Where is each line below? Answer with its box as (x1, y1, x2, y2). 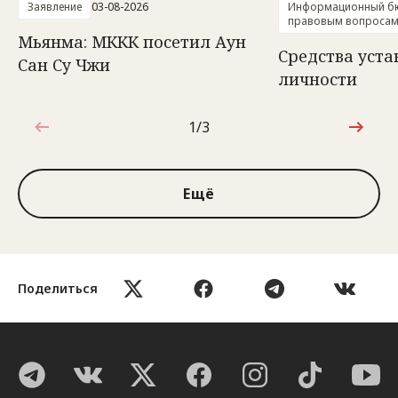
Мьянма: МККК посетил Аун (18, 31, 246, 52)
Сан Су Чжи (18, 54, 110, 76)
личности (278, 68, 357, 90)
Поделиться (18, 279, 98, 297)
